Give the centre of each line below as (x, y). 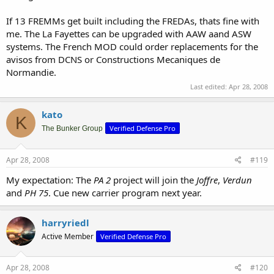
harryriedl (65, 222)
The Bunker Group (72, 128)
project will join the (154, 180)
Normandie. (31, 72)
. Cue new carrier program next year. (125, 192)
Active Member (68, 236)
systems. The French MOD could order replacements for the (132, 46)
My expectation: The (50, 180)
